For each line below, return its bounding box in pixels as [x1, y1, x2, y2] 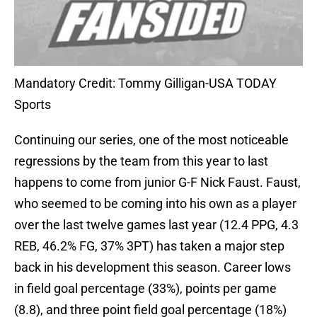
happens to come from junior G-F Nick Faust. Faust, [14, 175, 301, 190]
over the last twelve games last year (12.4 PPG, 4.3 [14, 217, 299, 233]
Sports [14, 97, 51, 113]
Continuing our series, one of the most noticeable [14, 132, 289, 148]
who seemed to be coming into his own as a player [14, 196, 296, 212]
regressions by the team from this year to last [14, 154, 268, 169]
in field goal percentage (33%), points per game [14, 281, 277, 296]
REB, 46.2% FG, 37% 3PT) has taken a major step [14, 238, 284, 254]
